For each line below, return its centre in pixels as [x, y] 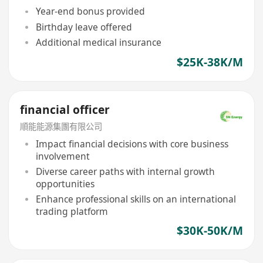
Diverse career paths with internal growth [125, 171]
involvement [63, 156]
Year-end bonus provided [90, 11]
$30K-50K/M [210, 231]
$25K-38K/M [210, 63]
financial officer [65, 109]
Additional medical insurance [98, 42]
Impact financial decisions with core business [132, 144]
